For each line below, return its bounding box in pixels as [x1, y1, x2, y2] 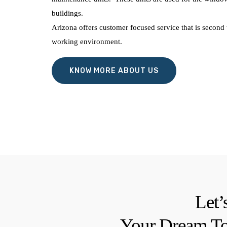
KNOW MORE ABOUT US [69, 66, 159, 75]
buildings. [52, 9, 83, 17]
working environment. [52, 37, 122, 46]
